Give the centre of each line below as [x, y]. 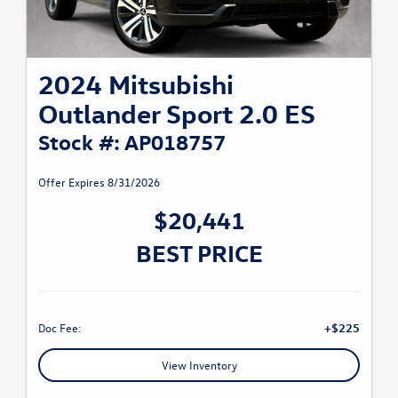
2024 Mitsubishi [136, 84]
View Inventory [199, 364]
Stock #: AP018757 [132, 141]
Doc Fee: [60, 327]
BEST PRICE [199, 252]
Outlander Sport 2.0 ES [177, 113]
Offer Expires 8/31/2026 [99, 181]
